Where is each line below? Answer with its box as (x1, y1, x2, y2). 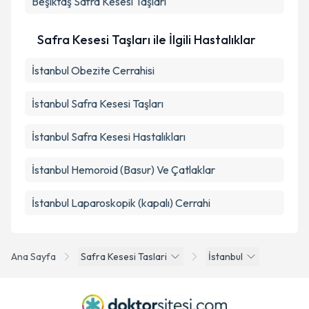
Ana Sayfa (11, 250, 56, 263)
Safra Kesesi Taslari (81, 250, 167, 263)
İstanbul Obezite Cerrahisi (32, 63, 154, 77)
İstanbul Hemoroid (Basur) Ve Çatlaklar (32, 163, 215, 177)
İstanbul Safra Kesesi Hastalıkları (32, 130, 186, 143)
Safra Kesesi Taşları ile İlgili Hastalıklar (37, 32, 256, 48)
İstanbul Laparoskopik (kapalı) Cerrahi (32, 196, 210, 210)
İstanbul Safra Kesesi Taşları (32, 97, 163, 110)
